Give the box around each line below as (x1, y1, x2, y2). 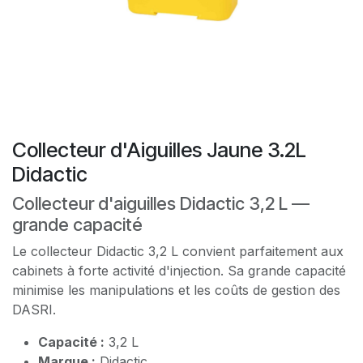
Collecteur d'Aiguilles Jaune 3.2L (12, 137, 306, 162)
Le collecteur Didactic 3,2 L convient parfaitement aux (12, 242, 344, 259)
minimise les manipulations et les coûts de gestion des (12, 281, 340, 298)
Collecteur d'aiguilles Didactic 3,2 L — (12, 192, 310, 214)
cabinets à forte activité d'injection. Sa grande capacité (12, 262, 346, 279)
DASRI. (12, 301, 56, 318)
